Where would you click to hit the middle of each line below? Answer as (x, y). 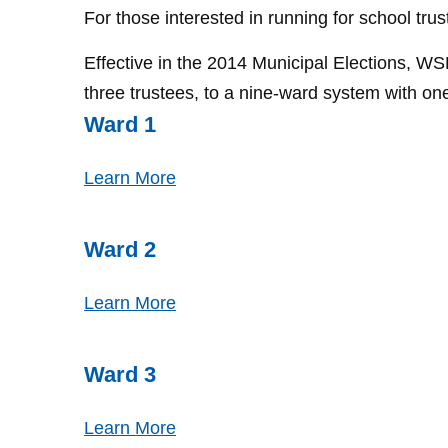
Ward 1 (120, 124)
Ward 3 (120, 374)
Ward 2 (120, 249)
